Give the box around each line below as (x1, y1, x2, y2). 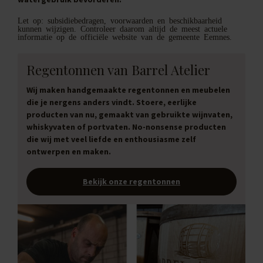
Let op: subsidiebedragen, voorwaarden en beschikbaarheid (18, 16, 222, 25)
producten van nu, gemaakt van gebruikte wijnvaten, (26, 109, 232, 120)
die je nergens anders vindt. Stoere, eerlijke (26, 96, 197, 107)
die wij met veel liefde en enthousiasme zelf (26, 133, 196, 144)
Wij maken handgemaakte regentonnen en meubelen (26, 84, 230, 95)
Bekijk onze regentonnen (83, 176, 180, 187)
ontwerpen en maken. (26, 146, 111, 157)
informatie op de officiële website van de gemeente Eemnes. (18, 32, 232, 41)
